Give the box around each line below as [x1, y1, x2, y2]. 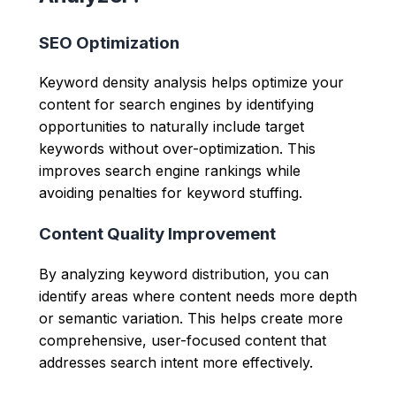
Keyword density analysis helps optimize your [39, 73, 344, 92]
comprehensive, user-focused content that [39, 331, 326, 349]
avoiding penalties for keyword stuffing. [39, 184, 302, 202]
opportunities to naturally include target [39, 118, 304, 136]
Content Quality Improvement [39, 223, 276, 244]
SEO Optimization [39, 32, 179, 53]
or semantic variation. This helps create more [39, 308, 343, 327]
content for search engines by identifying [39, 95, 314, 114]
